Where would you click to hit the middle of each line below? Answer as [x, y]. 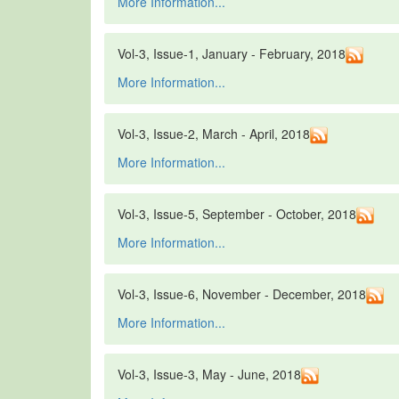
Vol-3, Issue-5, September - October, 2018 [237, 214]
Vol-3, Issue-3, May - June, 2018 [209, 375]
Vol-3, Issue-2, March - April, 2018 [214, 134]
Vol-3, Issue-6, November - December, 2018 [242, 294]
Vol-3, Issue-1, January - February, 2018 [232, 54]
